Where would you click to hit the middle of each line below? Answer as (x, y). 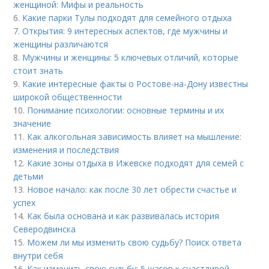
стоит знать (38, 71)
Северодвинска (45, 229)
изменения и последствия (66, 150)
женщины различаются (61, 44)
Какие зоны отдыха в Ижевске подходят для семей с (136, 163)
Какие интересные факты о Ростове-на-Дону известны (135, 84)
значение (32, 124)
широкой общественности (68, 97)
